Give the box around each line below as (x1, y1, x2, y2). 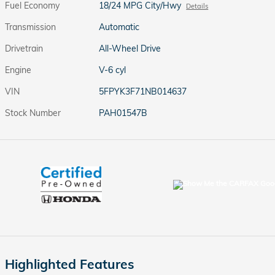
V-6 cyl (99, 64, 126, 76)
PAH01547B (99, 107, 148, 118)
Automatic (99, 21, 140, 33)
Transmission (5, 21, 56, 33)
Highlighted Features (5, 256, 134, 272)
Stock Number (5, 107, 61, 118)
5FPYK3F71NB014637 (99, 86, 187, 97)
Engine (5, 64, 31, 76)
